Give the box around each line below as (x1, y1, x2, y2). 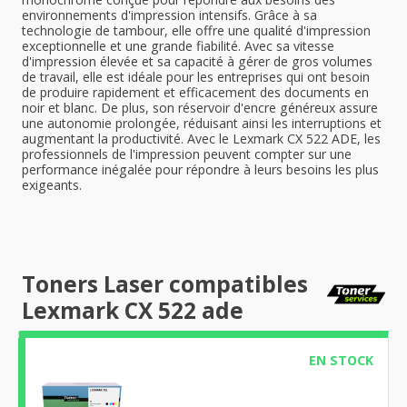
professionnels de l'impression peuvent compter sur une (22, 145, 352, 163)
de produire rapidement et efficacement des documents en (22, 84, 369, 101)
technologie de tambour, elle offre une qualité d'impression (22, 22, 371, 39)
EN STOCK (308, 352, 373, 369)
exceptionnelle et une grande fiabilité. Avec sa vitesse (22, 37, 334, 55)
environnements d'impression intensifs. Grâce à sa (22, 6, 317, 24)
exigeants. (22, 176, 82, 194)
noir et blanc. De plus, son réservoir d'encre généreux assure (22, 99, 378, 116)
